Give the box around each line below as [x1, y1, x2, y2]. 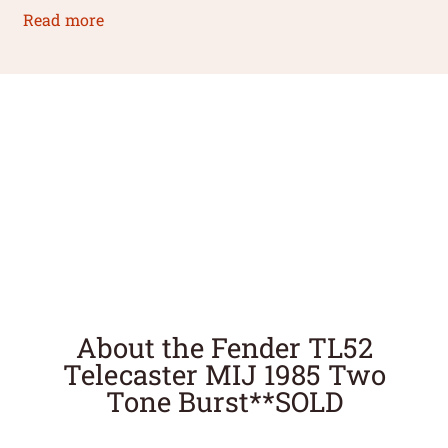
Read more [23, 8, 105, 30]
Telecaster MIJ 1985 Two [62, 356, 386, 393]
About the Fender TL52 [75, 329, 373, 366]
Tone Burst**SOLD [105, 383, 343, 420]
